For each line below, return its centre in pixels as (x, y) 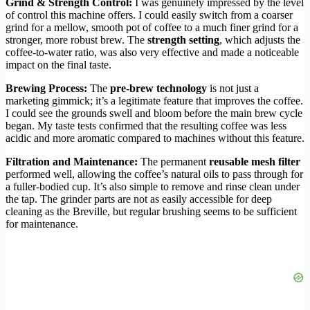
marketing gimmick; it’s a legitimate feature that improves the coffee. (154, 101)
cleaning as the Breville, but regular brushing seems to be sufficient (151, 212)
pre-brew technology (158, 89)
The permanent (173, 162)
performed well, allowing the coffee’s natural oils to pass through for (154, 174)
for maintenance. (42, 224)
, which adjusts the (260, 40)
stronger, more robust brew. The (76, 40)
